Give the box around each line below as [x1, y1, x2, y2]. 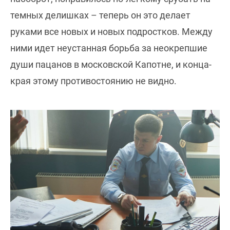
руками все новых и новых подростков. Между [10, 26, 213, 37]
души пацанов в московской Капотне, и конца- [10, 59, 212, 70]
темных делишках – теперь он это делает [10, 10, 190, 21]
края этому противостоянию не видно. [10, 75, 177, 86]
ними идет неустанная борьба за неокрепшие [10, 43, 207, 53]
